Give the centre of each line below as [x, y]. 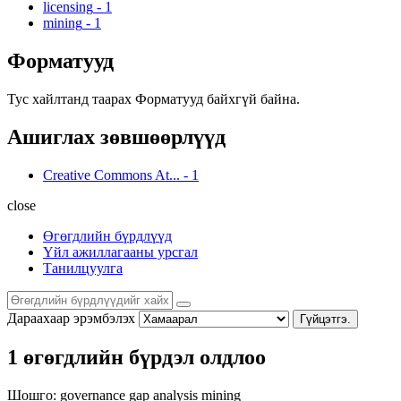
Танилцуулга [83, 268]
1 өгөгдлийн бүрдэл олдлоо [137, 358]
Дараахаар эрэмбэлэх [71, 318]
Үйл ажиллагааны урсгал [120, 252]
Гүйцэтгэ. [325, 319]
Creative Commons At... [111, 175]
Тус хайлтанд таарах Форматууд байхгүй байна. [154, 98]
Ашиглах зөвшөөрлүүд [116, 137]
